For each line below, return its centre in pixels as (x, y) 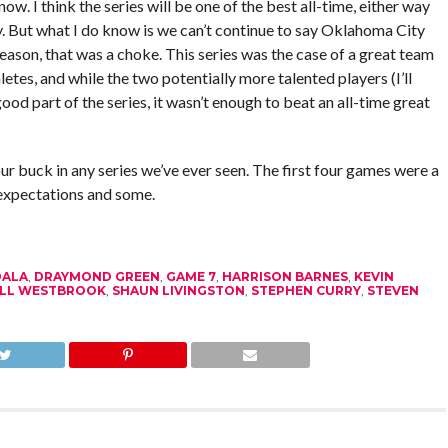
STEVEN (392, 290)
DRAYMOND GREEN (96, 276)
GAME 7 (190, 276)
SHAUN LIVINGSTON (178, 290)
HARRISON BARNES (284, 276)
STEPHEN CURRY (305, 290)
